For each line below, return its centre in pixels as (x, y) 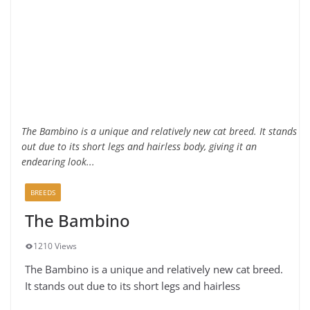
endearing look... (58, 162)
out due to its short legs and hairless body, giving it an (139, 146)
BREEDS (43, 192)
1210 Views (55, 246)
